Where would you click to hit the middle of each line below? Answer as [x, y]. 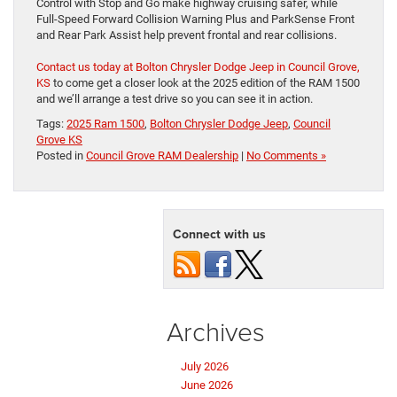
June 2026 [207, 385]
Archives [216, 331]
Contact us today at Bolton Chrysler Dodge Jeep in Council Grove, [198, 67]
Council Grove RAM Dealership [162, 156]
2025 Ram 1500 [105, 124]
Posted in [61, 156]
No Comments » [286, 156]
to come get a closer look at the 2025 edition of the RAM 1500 [205, 83]
